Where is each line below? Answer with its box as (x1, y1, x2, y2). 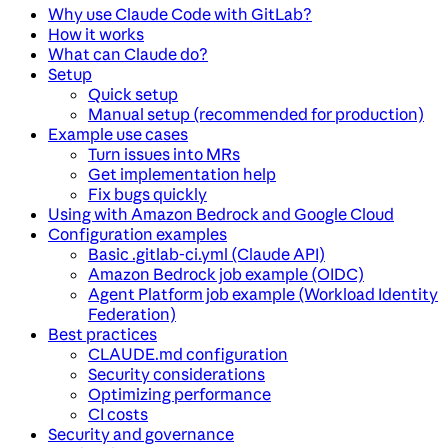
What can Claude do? (48, 44, 208, 65)
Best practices (48, 324, 157, 345)
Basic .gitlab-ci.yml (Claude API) (88, 244, 325, 265)
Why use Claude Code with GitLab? (48, 4, 312, 25)
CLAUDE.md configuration (88, 344, 288, 365)
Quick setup (88, 84, 178, 105)
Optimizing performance (88, 384, 271, 405)
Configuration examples (48, 224, 227, 245)
